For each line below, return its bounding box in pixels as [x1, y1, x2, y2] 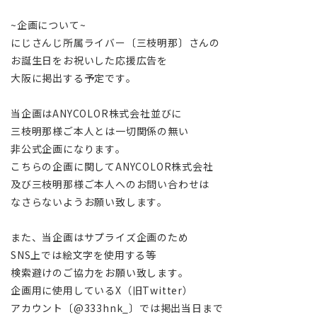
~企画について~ [11, 17, 86, 32]
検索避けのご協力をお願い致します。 [11, 265, 189, 279]
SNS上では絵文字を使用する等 [11, 247, 157, 262]
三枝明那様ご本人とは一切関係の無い [11, 123, 189, 138]
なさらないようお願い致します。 [11, 194, 168, 209]
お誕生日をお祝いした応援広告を [11, 52, 168, 67]
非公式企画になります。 [11, 141, 126, 156]
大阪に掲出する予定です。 [11, 70, 137, 85]
